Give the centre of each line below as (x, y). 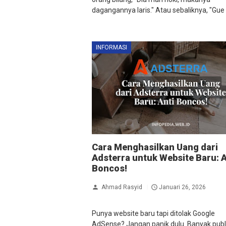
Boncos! (109, 168)
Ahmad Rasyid (122, 187)
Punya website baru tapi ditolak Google (153, 214)
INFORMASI (111, 47)
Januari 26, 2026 (182, 187)
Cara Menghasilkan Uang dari (155, 147)
